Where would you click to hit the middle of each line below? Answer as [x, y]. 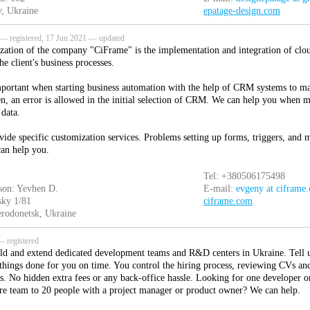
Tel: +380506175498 [244, 176]
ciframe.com [228, 201]
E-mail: [220, 189]
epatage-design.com [242, 11]
